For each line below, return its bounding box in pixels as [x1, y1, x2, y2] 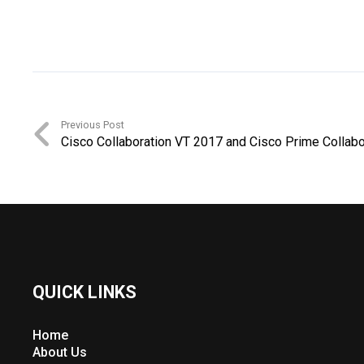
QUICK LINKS [32, 282, 136, 302]
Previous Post [61, 119, 125, 131]
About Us [32, 344, 87, 360]
